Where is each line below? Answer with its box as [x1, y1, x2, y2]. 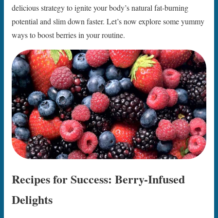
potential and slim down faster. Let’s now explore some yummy [12, 16, 204, 26]
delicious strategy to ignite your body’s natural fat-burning [12, 2, 188, 13]
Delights [12, 190, 53, 208]
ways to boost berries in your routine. [12, 29, 125, 40]
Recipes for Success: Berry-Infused [12, 170, 185, 187]
